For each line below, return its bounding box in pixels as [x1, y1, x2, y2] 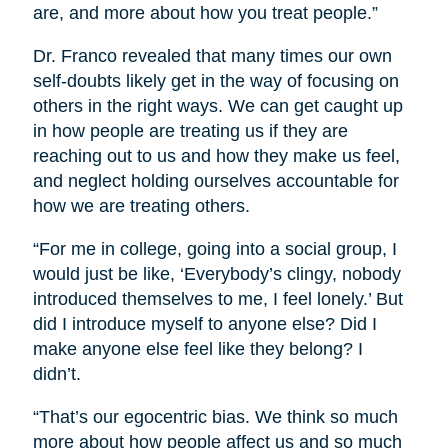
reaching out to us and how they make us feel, [32, 145, 400, 166]
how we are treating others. [32, 195, 250, 216]
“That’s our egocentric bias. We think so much [32, 406, 398, 427]
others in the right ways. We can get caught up [32, 95, 403, 116]
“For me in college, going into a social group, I [32, 238, 397, 259]
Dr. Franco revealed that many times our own [32, 45, 392, 66]
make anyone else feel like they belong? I [32, 338, 363, 359]
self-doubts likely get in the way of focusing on [32, 70, 399, 91]
